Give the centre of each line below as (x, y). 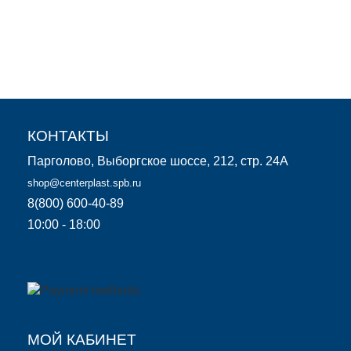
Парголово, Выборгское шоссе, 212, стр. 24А (158, 161)
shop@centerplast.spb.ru (84, 183)
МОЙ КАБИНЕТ (82, 339)
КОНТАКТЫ (68, 136)
